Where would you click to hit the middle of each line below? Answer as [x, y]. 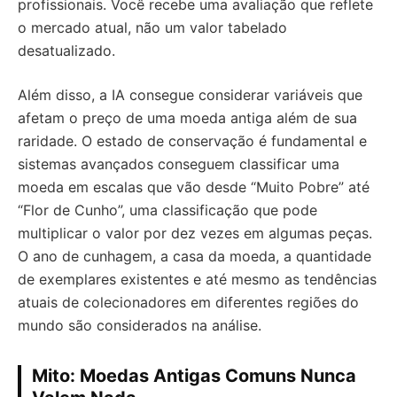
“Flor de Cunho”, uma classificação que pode [167, 210]
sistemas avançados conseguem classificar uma [179, 163]
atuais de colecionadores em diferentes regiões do [188, 302]
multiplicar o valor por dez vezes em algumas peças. [195, 233]
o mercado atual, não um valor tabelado [152, 27]
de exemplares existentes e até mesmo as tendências [197, 279]
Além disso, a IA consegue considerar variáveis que [190, 94]
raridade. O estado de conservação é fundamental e [192, 140]
